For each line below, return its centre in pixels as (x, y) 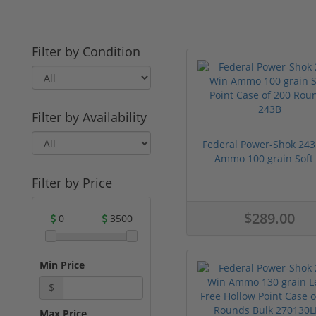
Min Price (62, 265)
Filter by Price (72, 182)
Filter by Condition (86, 51)
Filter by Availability (89, 117)
